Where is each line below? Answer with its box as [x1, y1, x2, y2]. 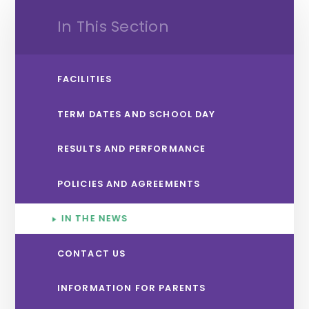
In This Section [57, 16, 169, 38]
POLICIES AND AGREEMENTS [57, 177, 201, 190]
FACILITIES [57, 73, 112, 86]
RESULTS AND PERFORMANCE [57, 143, 206, 155]
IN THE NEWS [61, 212, 128, 225]
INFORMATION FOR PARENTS [57, 282, 206, 295]
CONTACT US [57, 247, 126, 259]
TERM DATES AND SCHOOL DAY [57, 108, 216, 120]
